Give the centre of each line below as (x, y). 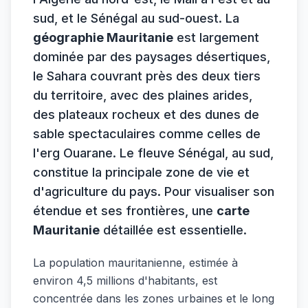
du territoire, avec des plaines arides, (143, 95)
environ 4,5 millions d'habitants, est (125, 280)
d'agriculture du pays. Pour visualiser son (154, 191)
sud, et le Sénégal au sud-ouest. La (136, 18)
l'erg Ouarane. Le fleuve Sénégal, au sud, (153, 153)
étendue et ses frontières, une (125, 210)
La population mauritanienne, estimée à (135, 262)
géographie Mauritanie (103, 37)
